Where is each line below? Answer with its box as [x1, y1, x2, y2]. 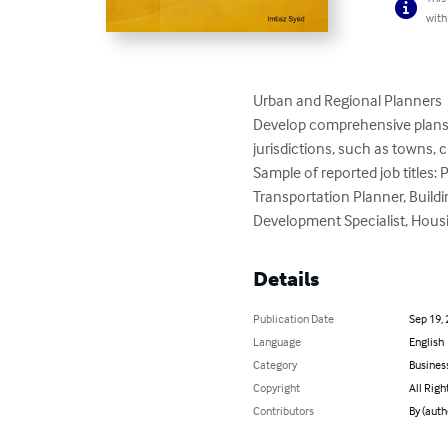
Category [253, 356, 298, 372]
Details [253, 266, 320, 291]
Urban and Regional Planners [253, 89, 443, 110]
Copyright [253, 379, 301, 395]
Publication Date [253, 310, 335, 326]
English [408, 333, 444, 349]
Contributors [253, 402, 315, 418]
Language [253, 333, 302, 349]
